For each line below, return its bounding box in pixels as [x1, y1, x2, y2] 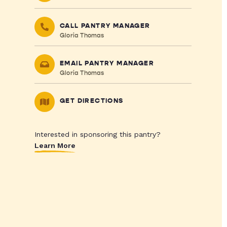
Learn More [34, 141, 75, 149]
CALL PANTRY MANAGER [59, 22, 150, 30]
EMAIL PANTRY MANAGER [59, 59, 154, 67]
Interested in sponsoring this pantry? [34, 130, 161, 138]
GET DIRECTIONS [59, 97, 124, 105]
